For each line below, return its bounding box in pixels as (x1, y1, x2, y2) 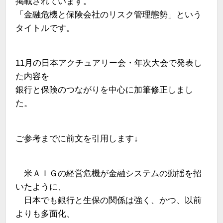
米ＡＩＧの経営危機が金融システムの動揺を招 (15, 168, 202, 178)
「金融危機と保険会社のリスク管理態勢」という (15, 10, 202, 20)
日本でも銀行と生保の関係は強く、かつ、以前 (15, 195, 202, 205)
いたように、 (15, 182, 66, 192)
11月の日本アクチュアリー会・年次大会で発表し (15, 58, 202, 68)
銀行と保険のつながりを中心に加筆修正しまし (15, 85, 193, 95)
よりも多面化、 (15, 209, 75, 219)
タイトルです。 (15, 23, 75, 33)
